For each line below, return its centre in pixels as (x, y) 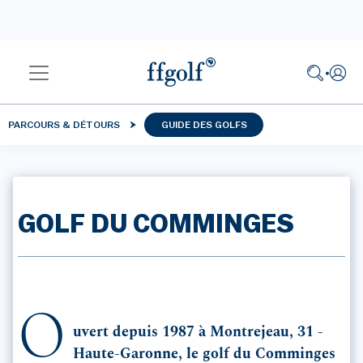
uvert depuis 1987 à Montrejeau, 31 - (198, 332)
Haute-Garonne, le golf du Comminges (204, 354)
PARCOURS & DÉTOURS (64, 125)
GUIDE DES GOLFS (204, 125)
